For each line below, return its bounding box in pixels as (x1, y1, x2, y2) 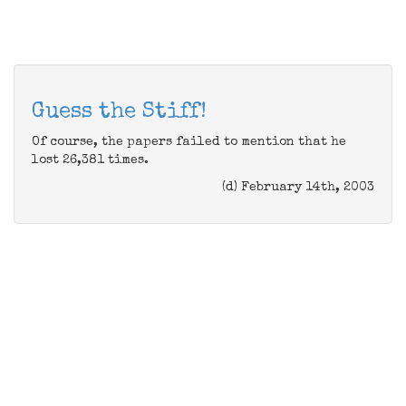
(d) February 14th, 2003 (222, 181, 374, 194)
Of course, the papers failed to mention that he (32, 136, 346, 149)
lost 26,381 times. (32, 154, 149, 167)
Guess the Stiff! (32, 101, 207, 123)
